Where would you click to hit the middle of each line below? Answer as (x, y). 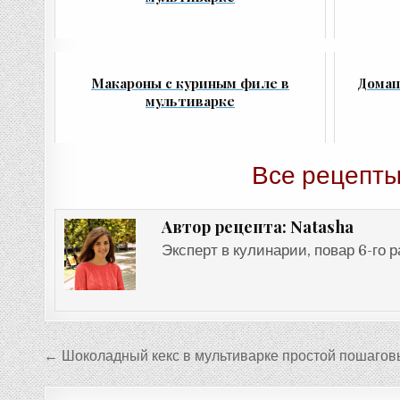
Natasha (321, 226)
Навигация (110, 355)
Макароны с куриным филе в (190, 83)
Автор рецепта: (225, 226)
